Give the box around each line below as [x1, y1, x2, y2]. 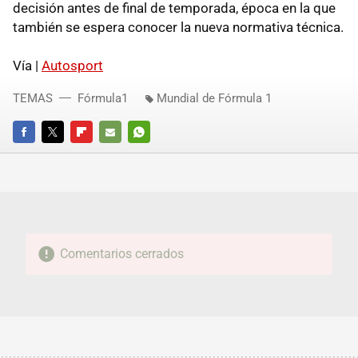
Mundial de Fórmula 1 [157, 90, 272, 105]
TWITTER [42, 147, 85, 160]
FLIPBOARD [70, 147, 125, 160]
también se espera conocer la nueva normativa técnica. [13, 18, 344, 35]
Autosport [42, 57, 103, 74]
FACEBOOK [13, 147, 65, 160]
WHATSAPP [128, 147, 183, 160]
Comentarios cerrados [59, 245, 184, 261]
